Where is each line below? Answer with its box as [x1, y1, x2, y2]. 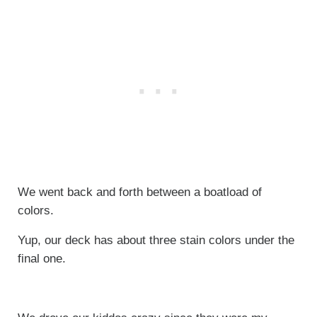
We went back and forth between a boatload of [17, 185, 262, 199]
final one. [17, 251, 66, 265]
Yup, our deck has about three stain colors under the [17, 233, 294, 247]
